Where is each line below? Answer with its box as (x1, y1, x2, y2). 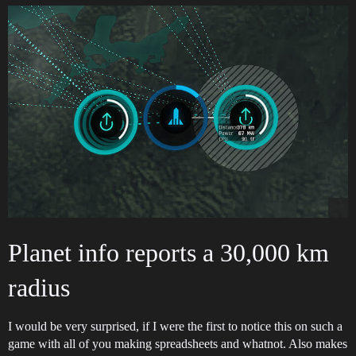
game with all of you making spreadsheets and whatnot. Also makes (8, 336, 347, 350)
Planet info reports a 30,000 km (8, 238, 329, 267)
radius (8, 273, 70, 302)
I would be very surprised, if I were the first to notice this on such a (8, 319, 342, 333)
